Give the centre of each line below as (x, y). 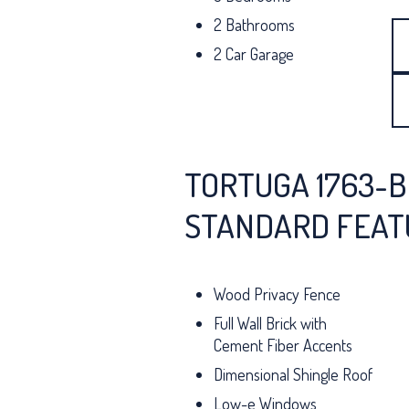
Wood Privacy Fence (277, 294)
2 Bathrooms (254, 25)
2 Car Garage (254, 54)
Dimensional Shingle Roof (293, 374)
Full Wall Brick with (270, 323)
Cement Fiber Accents (283, 345)
